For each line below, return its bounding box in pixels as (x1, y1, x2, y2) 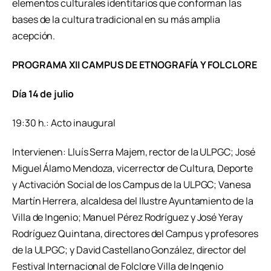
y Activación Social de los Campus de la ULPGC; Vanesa (12, 177, 251, 191)
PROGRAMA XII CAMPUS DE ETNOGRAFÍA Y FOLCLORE (12, 58, 257, 72)
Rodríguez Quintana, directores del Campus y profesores (12, 226, 258, 240)
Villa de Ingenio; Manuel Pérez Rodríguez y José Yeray (12, 210, 243, 224)
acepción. (12, 29, 56, 43)
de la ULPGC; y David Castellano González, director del (12, 243, 246, 256)
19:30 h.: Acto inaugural (12, 116, 116, 129)
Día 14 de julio (12, 87, 74, 100)
